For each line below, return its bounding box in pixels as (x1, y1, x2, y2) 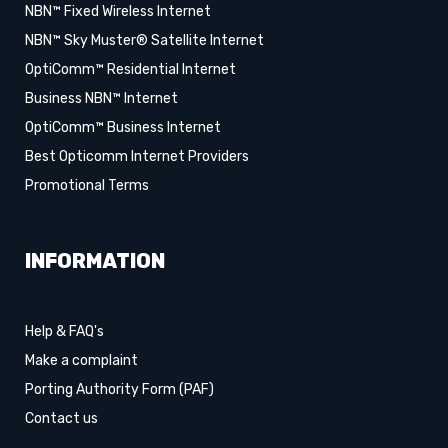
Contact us (25, 410, 98, 428)
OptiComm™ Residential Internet (25, 61, 236, 79)
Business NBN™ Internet (25, 90, 178, 108)
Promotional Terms (25, 177, 149, 195)
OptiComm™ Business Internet (25, 119, 221, 137)
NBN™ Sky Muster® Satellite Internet (25, 32, 264, 50)
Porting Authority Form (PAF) (25, 381, 214, 399)
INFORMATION (25, 249, 165, 274)
